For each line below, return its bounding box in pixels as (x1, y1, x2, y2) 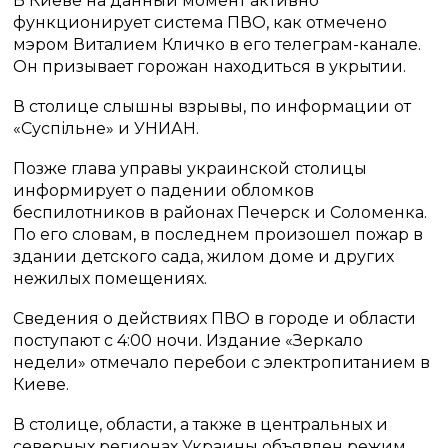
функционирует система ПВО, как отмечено (13, 13, 388, 32)
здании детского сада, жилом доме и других (13, 247, 395, 266)
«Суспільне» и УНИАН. (13, 119, 200, 138)
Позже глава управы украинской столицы (13, 159, 368, 178)
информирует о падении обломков (13, 181, 315, 200)
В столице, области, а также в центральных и (13, 415, 389, 434)
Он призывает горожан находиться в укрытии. (13, 57, 407, 76)
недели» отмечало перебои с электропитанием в (13, 353, 431, 372)
